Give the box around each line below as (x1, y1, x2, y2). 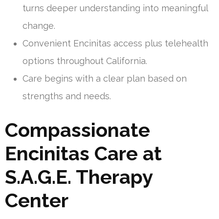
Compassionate (5, 118, 150, 142)
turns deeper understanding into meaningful (22, 3, 208, 14)
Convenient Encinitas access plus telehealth (22, 38, 208, 49)
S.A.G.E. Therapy (5, 165, 153, 189)
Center (5, 189, 68, 212)
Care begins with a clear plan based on (22, 73, 187, 84)
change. (22, 21, 55, 31)
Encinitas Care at (5, 142, 162, 165)
